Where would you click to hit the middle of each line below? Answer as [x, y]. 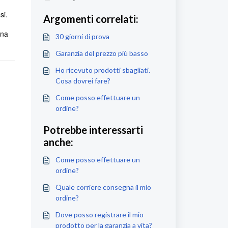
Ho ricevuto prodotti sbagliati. [103, 70]
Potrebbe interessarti [93, 130]
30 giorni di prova [82, 36]
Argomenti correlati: [91, 19]
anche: [58, 142]
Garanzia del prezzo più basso [102, 53]
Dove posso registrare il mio [99, 215]
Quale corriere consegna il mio [103, 187]
